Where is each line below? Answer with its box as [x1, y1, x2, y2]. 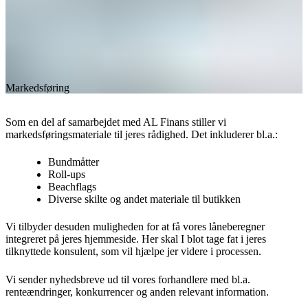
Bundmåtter [48, 155, 100, 168]
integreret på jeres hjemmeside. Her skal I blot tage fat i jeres [5, 233, 266, 245]
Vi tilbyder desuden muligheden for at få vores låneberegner [5, 221, 265, 233]
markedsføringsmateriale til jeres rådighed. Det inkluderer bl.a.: [5, 128, 278, 140]
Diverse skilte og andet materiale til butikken [48, 192, 241, 205]
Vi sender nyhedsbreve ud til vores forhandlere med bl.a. [5, 273, 250, 285]
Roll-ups [48, 168, 86, 180]
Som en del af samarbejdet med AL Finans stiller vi [5, 115, 226, 128]
